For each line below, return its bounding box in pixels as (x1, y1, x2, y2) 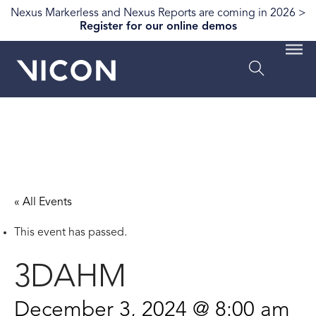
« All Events (14, 197, 72, 208)
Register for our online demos (79, 21, 237, 32)
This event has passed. (14, 227, 127, 238)
